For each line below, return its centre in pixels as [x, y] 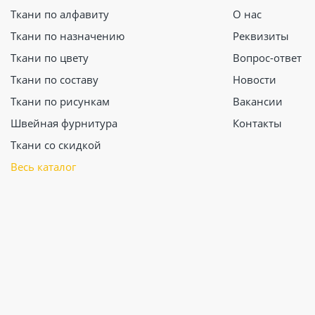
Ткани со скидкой [56, 145]
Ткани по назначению [67, 36]
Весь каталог [43, 167]
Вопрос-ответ [267, 58]
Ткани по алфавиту [60, 14]
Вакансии [257, 101]
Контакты [257, 123]
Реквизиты [261, 36]
